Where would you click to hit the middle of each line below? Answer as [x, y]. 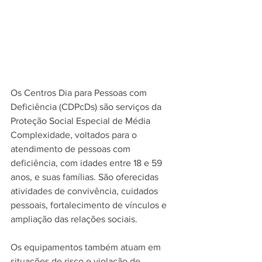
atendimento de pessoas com [72, 149]
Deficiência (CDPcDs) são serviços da [87, 107]
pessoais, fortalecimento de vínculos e [90, 205]
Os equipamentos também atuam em [87, 247]
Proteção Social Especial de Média [82, 121]
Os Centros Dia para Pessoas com [80, 93]
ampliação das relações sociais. [74, 219]
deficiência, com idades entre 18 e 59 [87, 163]
